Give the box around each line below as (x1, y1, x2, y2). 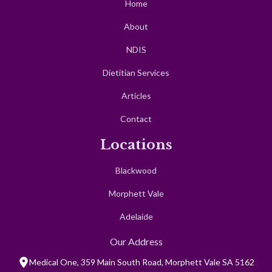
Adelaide (119, 211, 153, 222)
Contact (120, 113, 152, 124)
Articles (121, 90, 151, 101)
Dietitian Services (103, 67, 169, 78)
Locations (100, 135, 172, 153)
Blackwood (115, 165, 157, 175)
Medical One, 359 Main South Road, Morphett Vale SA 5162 (29, 256, 254, 267)
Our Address (109, 235, 163, 247)
